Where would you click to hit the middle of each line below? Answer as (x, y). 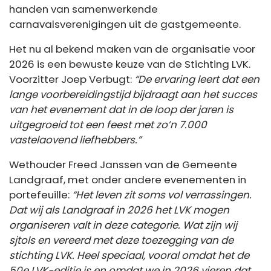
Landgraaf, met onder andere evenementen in (128, 180)
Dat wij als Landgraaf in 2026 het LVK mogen (119, 210)
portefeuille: (41, 195)
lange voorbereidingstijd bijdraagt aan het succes (133, 95)
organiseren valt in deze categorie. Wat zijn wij (123, 225)
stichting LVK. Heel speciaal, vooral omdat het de (129, 256)
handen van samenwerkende (83, 9)
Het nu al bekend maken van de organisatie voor (132, 49)
